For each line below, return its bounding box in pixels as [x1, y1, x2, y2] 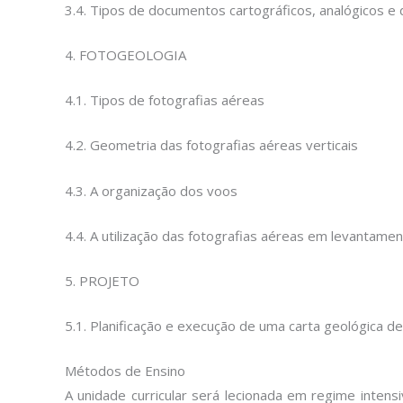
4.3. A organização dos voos [65, 181, 237, 200]
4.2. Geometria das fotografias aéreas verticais [65, 136, 358, 155]
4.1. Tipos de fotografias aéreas [65, 91, 264, 109]
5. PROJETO [65, 272, 139, 290]
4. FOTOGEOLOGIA [65, 45, 186, 64]
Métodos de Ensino [65, 361, 185, 380]
